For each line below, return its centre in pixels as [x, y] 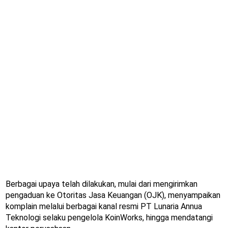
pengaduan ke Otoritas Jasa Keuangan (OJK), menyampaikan [113, 195]
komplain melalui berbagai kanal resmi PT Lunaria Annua [104, 207]
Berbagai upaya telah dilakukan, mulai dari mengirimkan [102, 184]
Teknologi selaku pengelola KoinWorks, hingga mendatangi [109, 218]
